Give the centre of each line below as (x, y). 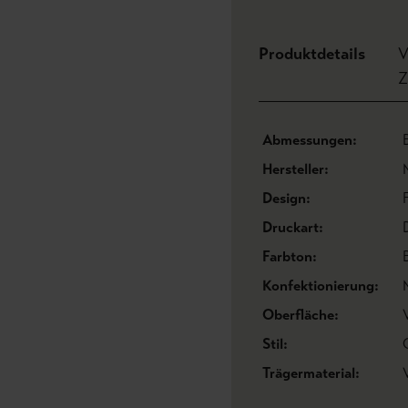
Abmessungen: (310, 140)
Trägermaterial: (311, 373)
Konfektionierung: (321, 286)
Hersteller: (296, 169)
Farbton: (290, 256)
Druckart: (293, 227)
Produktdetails (312, 54)
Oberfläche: (301, 315)
